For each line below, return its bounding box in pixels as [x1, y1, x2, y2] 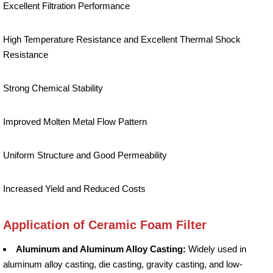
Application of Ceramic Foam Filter [3, 218, 207, 232]
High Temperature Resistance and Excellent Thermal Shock [3, 34, 241, 44]
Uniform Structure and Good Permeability [3, 149, 167, 160]
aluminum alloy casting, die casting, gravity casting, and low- [3, 258, 243, 269]
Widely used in [188, 243, 246, 254]
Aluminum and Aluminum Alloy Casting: [16, 243, 188, 254]
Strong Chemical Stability [3, 82, 103, 93]
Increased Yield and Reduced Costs [3, 183, 146, 194]
